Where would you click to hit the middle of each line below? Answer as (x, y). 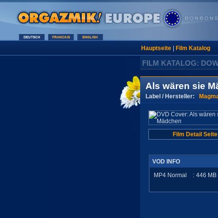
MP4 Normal (170, 175)
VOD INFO (166, 162)
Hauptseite (156, 48)
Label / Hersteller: (172, 96)
